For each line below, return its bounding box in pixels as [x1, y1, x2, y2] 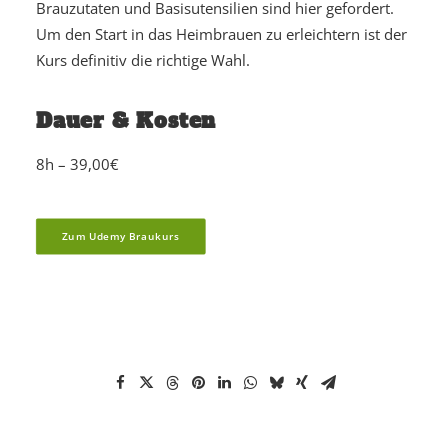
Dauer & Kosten [36, 107, 217, 135]
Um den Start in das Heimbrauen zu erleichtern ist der [36, 24, 407, 44]
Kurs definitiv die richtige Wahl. [36, 50, 250, 70]
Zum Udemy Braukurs [61, 229, 180, 244]
